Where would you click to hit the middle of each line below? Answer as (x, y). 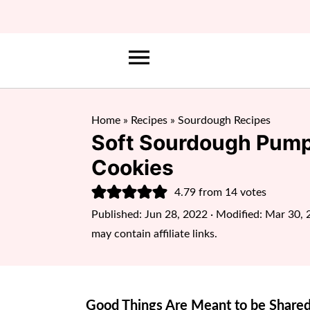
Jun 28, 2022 (176, 215)
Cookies (133, 167)
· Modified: (236, 215)
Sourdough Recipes (224, 120)
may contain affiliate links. (154, 234)
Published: (118, 215)
